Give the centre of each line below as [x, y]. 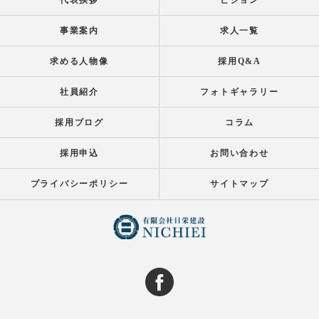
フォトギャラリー [240, 92]
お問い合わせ [240, 153]
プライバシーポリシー [79, 184]
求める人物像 [79, 61]
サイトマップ [240, 184]
